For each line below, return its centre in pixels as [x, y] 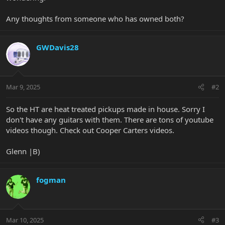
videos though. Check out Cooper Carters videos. [90, 130]
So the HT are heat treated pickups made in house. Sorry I [105, 109]
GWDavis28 [58, 47]
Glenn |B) [23, 151]
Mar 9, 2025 [23, 87]
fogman [51, 180]
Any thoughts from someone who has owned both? [95, 18]
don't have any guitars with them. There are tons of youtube [110, 120]
